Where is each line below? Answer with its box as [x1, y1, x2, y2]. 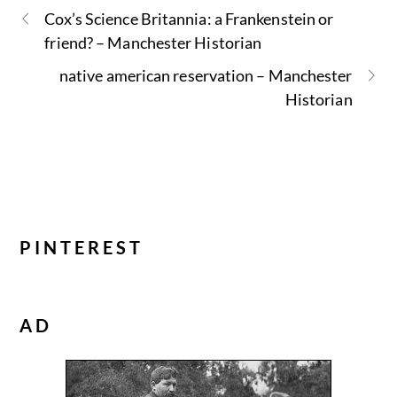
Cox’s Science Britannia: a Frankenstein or [44, 9, 334, 29]
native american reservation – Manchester [58, 66, 353, 86]
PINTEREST [19, 236, 144, 258]
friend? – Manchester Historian [44, 33, 262, 53]
